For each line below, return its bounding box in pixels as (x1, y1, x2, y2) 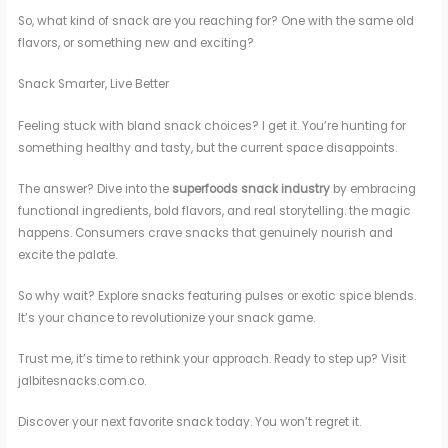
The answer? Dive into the (18, 181, 173, 198)
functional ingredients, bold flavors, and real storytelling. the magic (18, 203, 412, 220)
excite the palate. (18, 247, 118, 264)
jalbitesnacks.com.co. (18, 373, 147, 390)
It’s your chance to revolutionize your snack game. (18, 310, 316, 327)
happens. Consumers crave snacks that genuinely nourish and (18, 225, 394, 242)
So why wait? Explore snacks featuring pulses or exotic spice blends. (18, 288, 417, 305)
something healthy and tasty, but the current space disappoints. (18, 140, 398, 157)
